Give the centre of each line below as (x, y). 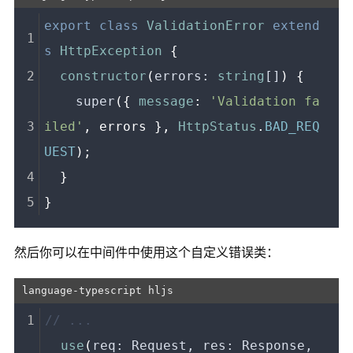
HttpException (111, 50)
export (68, 25)
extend (297, 25)
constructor (104, 76)
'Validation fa (265, 101)
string (242, 76)
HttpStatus (218, 126)
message (167, 101)
